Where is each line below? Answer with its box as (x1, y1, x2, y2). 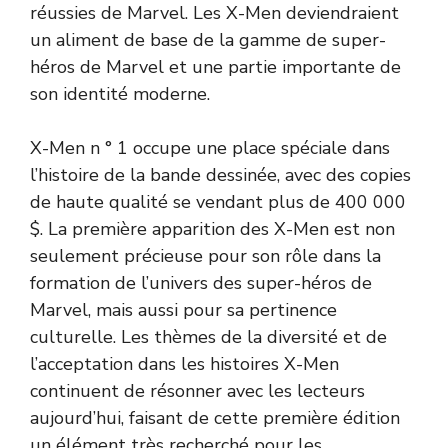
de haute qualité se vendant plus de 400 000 (30, 189, 406, 214)
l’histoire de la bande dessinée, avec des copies (30, 162, 411, 187)
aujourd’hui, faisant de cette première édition (30, 405, 400, 430)
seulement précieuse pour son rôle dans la (30, 243, 381, 268)
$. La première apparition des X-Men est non (30, 216, 395, 241)
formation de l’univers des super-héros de (30, 270, 372, 295)
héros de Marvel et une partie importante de (30, 54, 401, 79)
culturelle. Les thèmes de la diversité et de (30, 324, 387, 349)
